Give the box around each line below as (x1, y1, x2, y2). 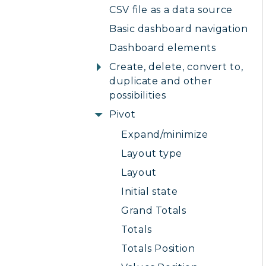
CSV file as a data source (109, 4, 233, 15)
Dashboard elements (109, 42, 216, 53)
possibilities (109, 90, 166, 101)
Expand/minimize (121, 129, 208, 140)
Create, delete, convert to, (109, 61, 243, 72)
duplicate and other (109, 75, 213, 87)
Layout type (121, 148, 183, 159)
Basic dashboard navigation (109, 23, 248, 34)
